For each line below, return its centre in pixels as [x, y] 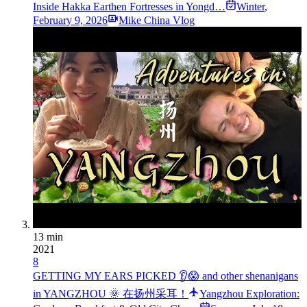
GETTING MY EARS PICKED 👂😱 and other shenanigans [165, 276]
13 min [48, 237]
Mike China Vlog [157, 21]
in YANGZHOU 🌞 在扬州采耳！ [111, 294]
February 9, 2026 [70, 21]
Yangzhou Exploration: [249, 294]
